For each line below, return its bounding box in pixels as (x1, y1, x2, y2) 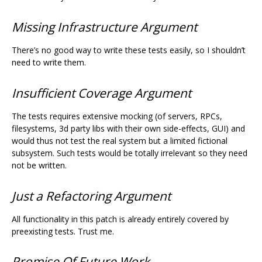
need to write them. (12, 56, 86, 68)
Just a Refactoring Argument (12, 187, 171, 204)
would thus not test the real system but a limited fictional (12, 135, 227, 146)
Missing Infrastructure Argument (12, 18, 197, 35)
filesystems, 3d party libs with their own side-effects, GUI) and (12, 122, 245, 134)
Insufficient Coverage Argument (12, 84, 191, 101)
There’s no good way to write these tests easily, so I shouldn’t (12, 44, 246, 56)
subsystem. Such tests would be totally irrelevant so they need (12, 147, 247, 158)
